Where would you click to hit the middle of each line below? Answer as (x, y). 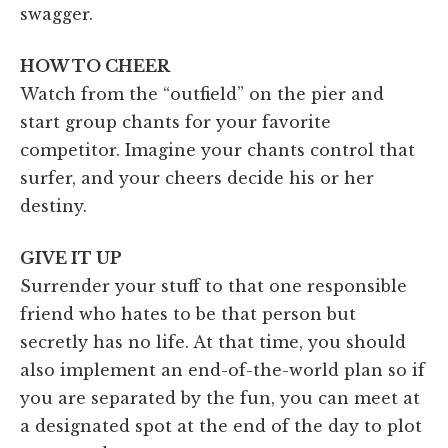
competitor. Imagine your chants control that (217, 149)
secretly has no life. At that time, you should (213, 341)
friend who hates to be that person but (188, 313)
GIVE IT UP (71, 257)
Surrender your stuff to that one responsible (213, 285)
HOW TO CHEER (95, 65)
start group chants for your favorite (175, 121)
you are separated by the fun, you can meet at (220, 397)
